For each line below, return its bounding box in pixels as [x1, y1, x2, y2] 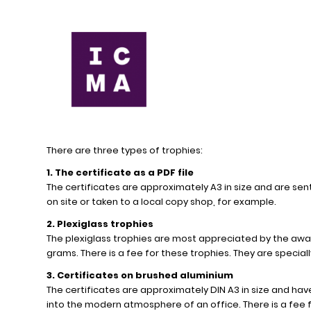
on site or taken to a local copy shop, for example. [47, 195, 276, 209]
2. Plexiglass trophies [47, 217, 153, 231]
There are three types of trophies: [47, 144, 203, 158]
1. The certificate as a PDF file [47, 166, 194, 180]
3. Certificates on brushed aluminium [47, 269, 233, 283]
